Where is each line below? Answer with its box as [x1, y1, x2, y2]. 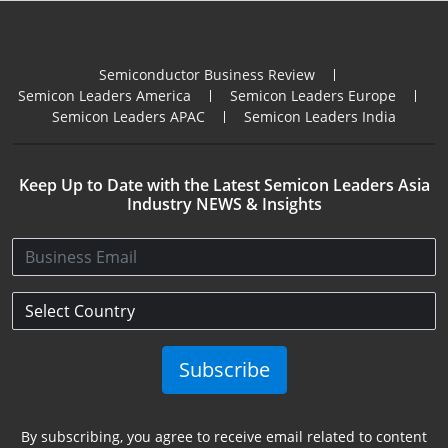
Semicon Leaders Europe [229, 86, 396, 106]
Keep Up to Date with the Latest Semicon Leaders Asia [18, 174, 430, 197]
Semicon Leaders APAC [52, 107, 205, 127]
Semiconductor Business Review [98, 65, 315, 85]
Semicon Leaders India [244, 107, 396, 127]
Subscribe [178, 356, 270, 384]
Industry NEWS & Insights [126, 193, 322, 216]
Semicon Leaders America [17, 86, 191, 106]
